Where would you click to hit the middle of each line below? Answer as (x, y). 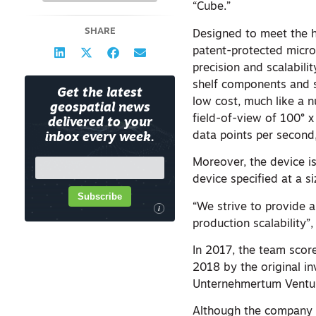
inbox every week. (100, 138)
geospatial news (100, 108)
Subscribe (100, 196)
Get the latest (100, 93)
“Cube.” (212, 7)
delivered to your (100, 123)
